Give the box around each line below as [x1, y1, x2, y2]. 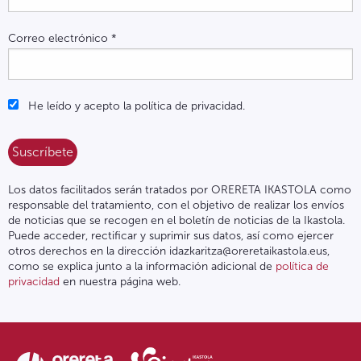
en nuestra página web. [60, 274, 180, 288]
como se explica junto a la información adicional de [8, 259, 276, 273]
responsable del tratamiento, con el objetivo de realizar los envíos [8, 197, 344, 212]
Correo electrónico [8, 31, 111, 45]
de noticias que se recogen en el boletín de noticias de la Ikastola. [8, 213, 345, 227]
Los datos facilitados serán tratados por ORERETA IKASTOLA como [8, 182, 351, 197]
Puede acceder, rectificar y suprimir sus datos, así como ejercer [8, 228, 334, 243]
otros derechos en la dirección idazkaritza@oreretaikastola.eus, [8, 243, 330, 258]
